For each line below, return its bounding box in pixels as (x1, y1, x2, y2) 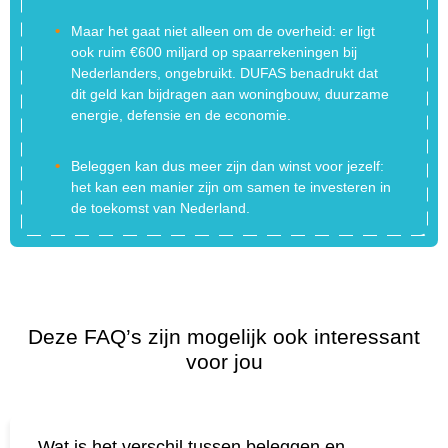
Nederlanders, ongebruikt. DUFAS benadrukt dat (70, 64, 378, 81)
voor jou (185, 349, 263, 373)
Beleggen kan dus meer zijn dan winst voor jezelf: (70, 157, 384, 174)
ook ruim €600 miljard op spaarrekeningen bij (70, 43, 357, 60)
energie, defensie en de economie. (70, 106, 291, 123)
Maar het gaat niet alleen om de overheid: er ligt (70, 22, 375, 39)
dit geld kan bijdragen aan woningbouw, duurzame (70, 85, 389, 102)
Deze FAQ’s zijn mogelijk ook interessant (28, 324, 420, 348)
